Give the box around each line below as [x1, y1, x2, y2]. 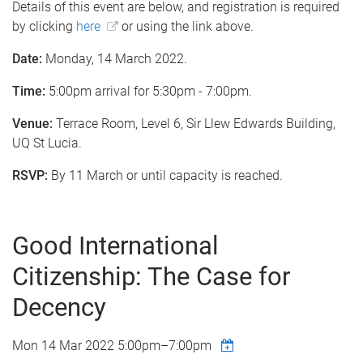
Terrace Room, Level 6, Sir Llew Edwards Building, [53, 116, 335, 131]
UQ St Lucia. [12, 135, 82, 151]
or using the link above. [118, 19, 254, 34]
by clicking [12, 19, 76, 34]
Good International [12, 231, 219, 261]
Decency [12, 293, 106, 322]
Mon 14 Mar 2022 [12, 338, 117, 353]
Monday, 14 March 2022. [42, 51, 187, 66]
